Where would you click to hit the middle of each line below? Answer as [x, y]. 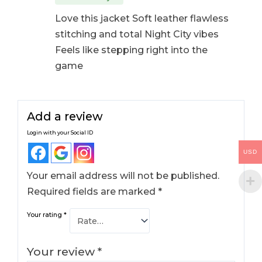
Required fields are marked [93, 192]
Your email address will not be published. [123, 176]
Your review [63, 252]
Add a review [65, 117]
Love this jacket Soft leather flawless [142, 18]
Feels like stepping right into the [131, 50]
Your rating [46, 215]
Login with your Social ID [60, 133]
